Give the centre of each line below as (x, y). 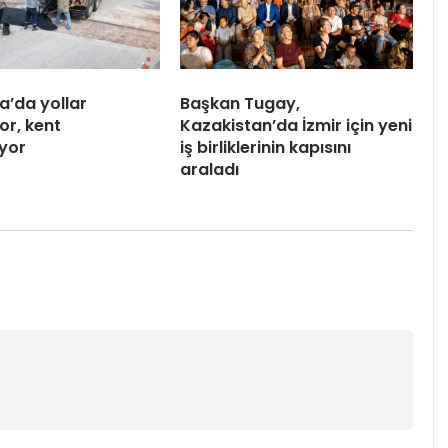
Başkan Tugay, (240, 103)
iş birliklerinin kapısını (265, 147)
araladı (209, 169)
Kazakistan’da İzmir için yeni (296, 125)
